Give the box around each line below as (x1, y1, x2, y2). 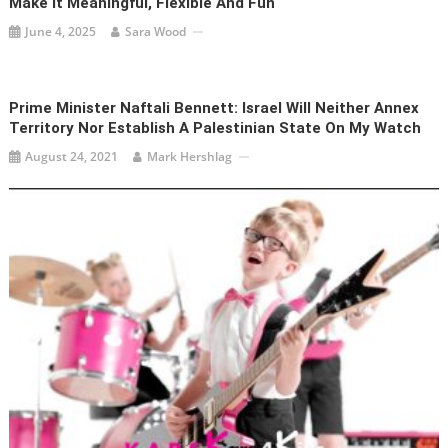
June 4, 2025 (25, 23, 97, 41)
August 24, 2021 (25, 148, 119, 166)
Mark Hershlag (147, 148, 233, 166)
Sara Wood (125, 23, 187, 41)
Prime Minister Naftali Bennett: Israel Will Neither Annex (9, 99, 420, 118)
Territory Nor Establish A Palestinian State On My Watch (9, 119, 422, 138)
